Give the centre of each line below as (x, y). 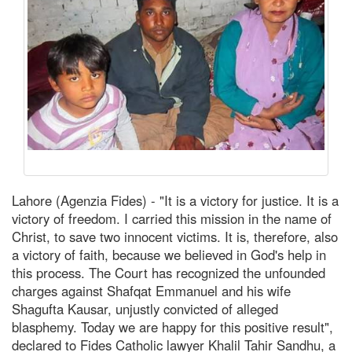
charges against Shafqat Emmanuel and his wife (151, 290)
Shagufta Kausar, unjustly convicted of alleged (145, 308)
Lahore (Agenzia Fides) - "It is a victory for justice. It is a (175, 200)
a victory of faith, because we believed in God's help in (169, 254)
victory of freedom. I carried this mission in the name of (172, 218)
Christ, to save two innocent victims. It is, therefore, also (175, 236)
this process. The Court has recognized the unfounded (169, 272)
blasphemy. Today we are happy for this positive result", (172, 326)
